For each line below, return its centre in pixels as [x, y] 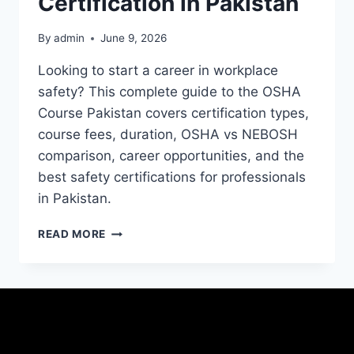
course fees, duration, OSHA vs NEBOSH [168, 135]
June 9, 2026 [134, 38]
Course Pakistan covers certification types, [173, 113]
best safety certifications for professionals [172, 177]
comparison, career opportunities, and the [171, 156]
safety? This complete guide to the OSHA [169, 92]
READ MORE [72, 234]
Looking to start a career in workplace [158, 71]
